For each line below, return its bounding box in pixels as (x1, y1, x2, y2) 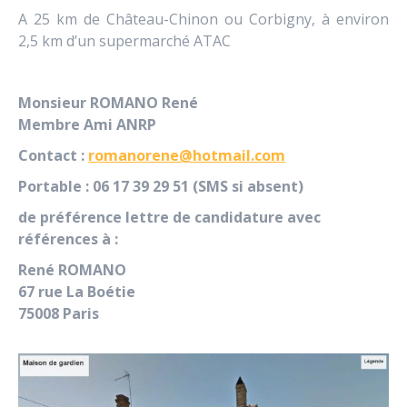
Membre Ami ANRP (18, 114, 156, 134)
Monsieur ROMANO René (18, 93, 198, 113)
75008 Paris (18, 303, 99, 323)
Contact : (18, 145, 88, 165)
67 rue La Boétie (18, 282, 135, 302)
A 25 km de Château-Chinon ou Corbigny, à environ (18, 9, 389, 29)
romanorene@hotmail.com (88, 145, 285, 165)
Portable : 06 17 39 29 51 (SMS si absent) (18, 176, 303, 196)
